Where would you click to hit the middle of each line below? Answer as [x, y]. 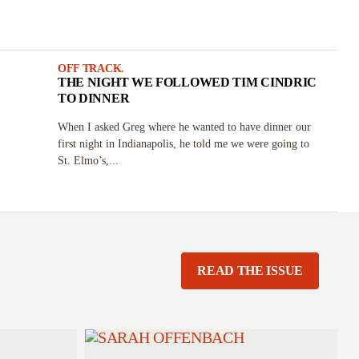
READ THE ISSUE [250, 270]
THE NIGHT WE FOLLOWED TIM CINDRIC [187, 82]
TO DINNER [93, 98]
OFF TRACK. [91, 69]
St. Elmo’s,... [88, 161]
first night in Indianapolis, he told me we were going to [183, 144]
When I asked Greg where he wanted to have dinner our [184, 127]
